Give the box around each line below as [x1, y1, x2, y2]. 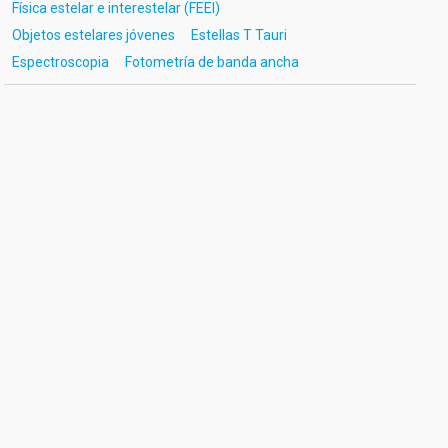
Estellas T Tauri [190, 27, 287, 43]
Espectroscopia [11, 54, 109, 70]
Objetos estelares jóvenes [11, 27, 175, 43]
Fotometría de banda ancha [124, 54, 299, 70]
